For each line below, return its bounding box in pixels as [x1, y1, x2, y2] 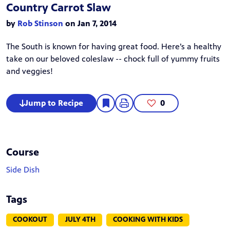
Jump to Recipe [25, 98, 84, 108]
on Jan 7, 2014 [63, 18, 117, 28]
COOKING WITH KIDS [112, 215, 183, 224]
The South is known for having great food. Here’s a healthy [6, 42, 221, 51]
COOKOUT [13, 215, 48, 224]
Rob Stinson [17, 18, 63, 28]
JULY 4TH [65, 215, 95, 224]
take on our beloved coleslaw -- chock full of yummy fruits [6, 54, 220, 64]
